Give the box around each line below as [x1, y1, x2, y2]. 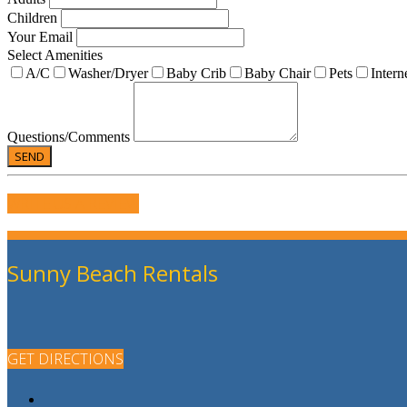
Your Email [7, 29, 76, 45]
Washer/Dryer [68, 65, 148, 82]
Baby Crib [166, 65, 226, 82]
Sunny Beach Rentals [7, 258, 218, 289]
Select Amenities [7, 47, 103, 64]
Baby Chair [244, 65, 311, 82]
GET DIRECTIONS [7, 349, 124, 370]
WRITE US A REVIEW [7, 194, 139, 214]
